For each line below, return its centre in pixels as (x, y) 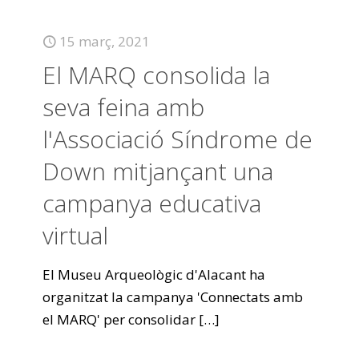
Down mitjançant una (158, 171)
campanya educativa (152, 203)
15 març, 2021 (105, 41)
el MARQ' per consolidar (119, 319)
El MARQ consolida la (156, 75)
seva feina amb (123, 107)
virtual (75, 235)
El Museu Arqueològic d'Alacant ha (154, 274)
